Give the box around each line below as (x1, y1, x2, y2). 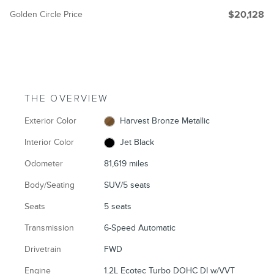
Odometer (24, 158, 63, 169)
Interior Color (24, 137, 74, 148)
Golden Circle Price (10, 9, 83, 20)
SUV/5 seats (104, 180, 151, 191)
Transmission (24, 223, 74, 234)
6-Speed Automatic (104, 223, 176, 234)
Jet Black (119, 137, 154, 148)
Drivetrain (24, 244, 61, 255)
